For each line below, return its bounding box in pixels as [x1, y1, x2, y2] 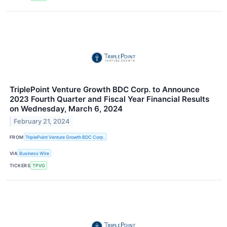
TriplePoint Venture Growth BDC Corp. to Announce [10, 85, 200, 95]
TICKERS [10, 163, 31, 169]
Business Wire [19, 150, 50, 156]
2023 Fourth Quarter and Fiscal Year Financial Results [10, 94, 209, 104]
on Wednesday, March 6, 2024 [10, 104, 123, 114]
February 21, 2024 [14, 117, 70, 125]
